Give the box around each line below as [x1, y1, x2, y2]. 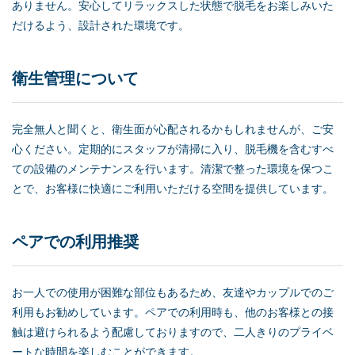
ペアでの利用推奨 [12, 232, 139, 251]
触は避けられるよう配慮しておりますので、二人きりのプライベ [12, 325, 334, 338]
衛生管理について [12, 69, 139, 88]
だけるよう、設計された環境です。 [12, 18, 189, 32]
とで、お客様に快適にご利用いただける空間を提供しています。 [12, 181, 334, 195]
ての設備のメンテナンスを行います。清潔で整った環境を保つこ [12, 162, 334, 175]
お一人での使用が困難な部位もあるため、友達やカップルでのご [12, 285, 334, 299]
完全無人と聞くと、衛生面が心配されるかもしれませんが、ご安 [12, 122, 334, 136]
